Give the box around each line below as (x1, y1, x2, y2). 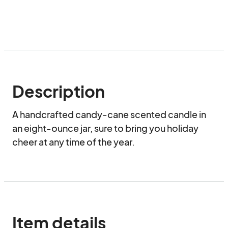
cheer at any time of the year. (12, 136, 135, 148)
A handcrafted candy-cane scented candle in (12, 108, 206, 120)
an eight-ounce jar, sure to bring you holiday (12, 122, 198, 134)
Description (12, 81, 105, 101)
